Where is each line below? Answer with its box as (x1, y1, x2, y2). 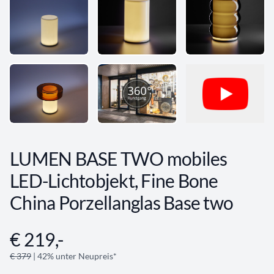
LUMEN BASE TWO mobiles (10, 147, 228, 170)
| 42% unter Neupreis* (31, 251, 117, 262)
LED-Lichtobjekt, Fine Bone (10, 169, 218, 192)
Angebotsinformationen (9, 229, 111, 241)
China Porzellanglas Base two (10, 191, 233, 214)
